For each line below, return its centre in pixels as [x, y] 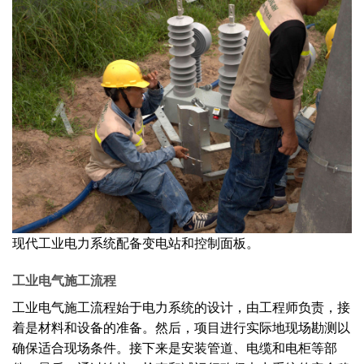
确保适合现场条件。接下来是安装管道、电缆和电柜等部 [175, 348]
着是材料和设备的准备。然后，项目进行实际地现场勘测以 [181, 327]
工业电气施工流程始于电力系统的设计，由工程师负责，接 [181, 307]
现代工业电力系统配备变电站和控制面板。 [136, 244]
